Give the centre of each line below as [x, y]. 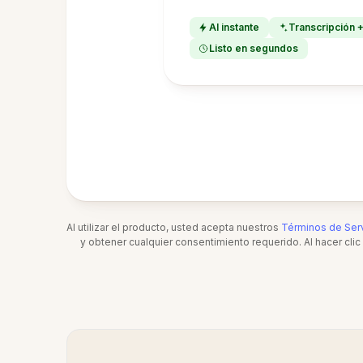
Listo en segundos [254, 48]
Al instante [234, 27]
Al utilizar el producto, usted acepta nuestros [174, 227]
